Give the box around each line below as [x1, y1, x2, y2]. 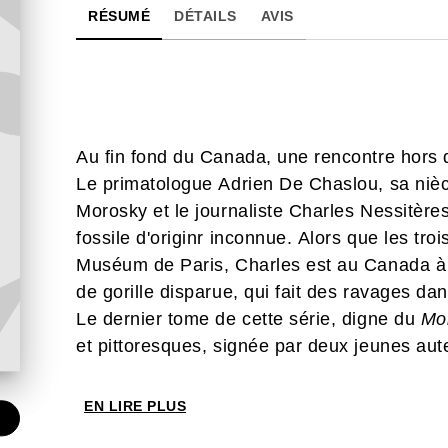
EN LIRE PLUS [84, 398, 186, 414]
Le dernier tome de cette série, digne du [76, 309, 421, 329]
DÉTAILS [174, 8, 237, 24]
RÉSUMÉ [88, 8, 150, 24]
